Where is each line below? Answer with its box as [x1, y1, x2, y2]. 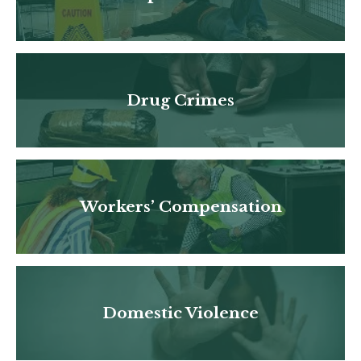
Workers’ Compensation [79, 197, 282, 216]
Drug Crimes [127, 90, 234, 110]
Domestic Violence [102, 303, 259, 322]
